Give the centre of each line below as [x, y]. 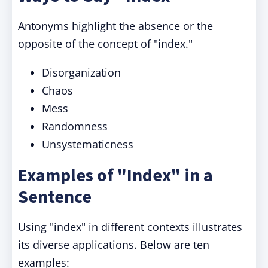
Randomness [75, 126]
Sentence [55, 196]
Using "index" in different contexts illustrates [130, 227]
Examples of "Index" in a [115, 175]
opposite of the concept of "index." [105, 44]
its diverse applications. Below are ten [114, 245]
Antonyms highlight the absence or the [115, 26]
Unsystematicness [88, 144]
